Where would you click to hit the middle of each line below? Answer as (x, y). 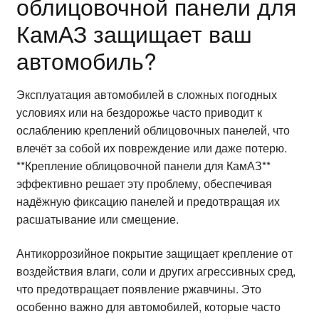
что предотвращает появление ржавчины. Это (138, 288)
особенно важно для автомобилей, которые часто (148, 306)
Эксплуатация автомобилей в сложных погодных (146, 94)
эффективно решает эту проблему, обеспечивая (144, 183)
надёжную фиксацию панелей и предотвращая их (148, 201)
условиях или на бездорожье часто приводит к (139, 112)
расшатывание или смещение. (97, 219)
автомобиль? (86, 59)
